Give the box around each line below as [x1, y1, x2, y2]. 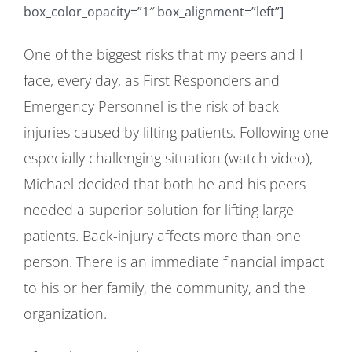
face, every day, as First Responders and [24, 71, 280, 90]
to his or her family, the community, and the [24, 278, 306, 297]
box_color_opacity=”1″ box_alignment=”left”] [24, 3, 284, 21]
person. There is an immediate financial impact [24, 252, 324, 271]
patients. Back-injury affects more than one [24, 226, 301, 245]
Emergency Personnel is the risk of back [24, 97, 279, 115]
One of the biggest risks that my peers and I [24, 45, 303, 64]
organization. [24, 304, 107, 323]
